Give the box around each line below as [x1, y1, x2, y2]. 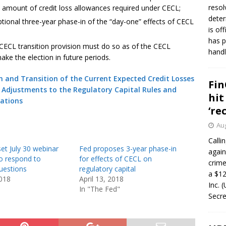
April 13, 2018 [79, 174, 124, 184]
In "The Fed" [79, 184, 120, 194]
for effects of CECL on [79, 154, 152, 163]
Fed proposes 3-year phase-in [79, 144, 177, 153]
